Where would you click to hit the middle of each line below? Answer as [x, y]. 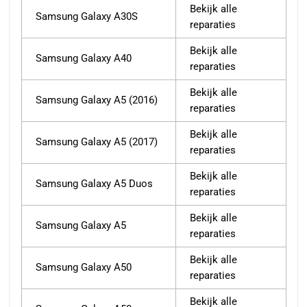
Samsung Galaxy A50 [84, 268]
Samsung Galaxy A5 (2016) [97, 100]
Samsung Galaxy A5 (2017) [97, 142]
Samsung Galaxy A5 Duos [94, 184]
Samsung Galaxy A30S [87, 17]
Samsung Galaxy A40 [84, 59]
